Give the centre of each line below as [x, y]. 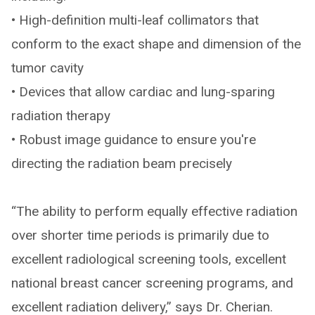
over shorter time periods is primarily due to [140, 235]
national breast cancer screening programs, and [152, 283]
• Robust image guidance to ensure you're [134, 139]
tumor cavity [47, 67]
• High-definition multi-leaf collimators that [135, 20]
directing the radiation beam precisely [122, 163]
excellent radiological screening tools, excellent [149, 259]
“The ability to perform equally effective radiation [154, 211]
